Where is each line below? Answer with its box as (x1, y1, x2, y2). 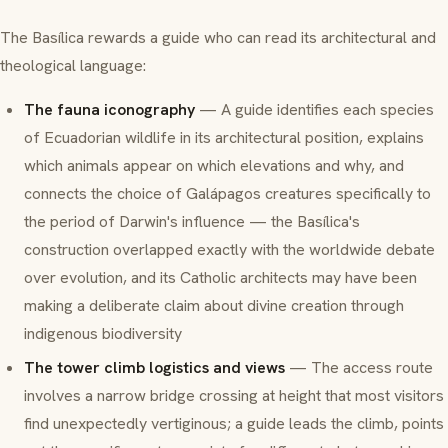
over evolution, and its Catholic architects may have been (24, 267, 417, 289)
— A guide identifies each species (195, 99, 434, 121)
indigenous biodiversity (24, 323, 182, 345)
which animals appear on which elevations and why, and (24, 155, 404, 177)
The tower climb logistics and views (24, 356, 285, 378)
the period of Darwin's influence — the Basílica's (24, 211, 360, 233)
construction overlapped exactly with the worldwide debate (24, 239, 435, 261)
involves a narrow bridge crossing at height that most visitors (24, 384, 444, 406)
